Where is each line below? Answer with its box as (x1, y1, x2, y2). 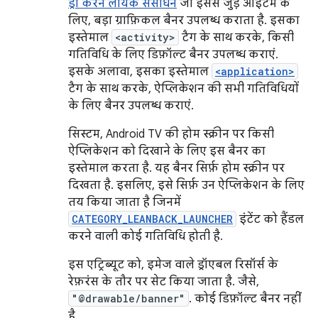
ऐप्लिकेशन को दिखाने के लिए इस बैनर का (68, 144, 265, 158)
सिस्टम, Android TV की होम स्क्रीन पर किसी (68, 127, 274, 141)
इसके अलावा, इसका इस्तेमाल (68, 65, 212, 79)
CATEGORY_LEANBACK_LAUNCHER (72, 212, 233, 226)
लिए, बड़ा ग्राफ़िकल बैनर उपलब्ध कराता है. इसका (68, 13, 300, 28)
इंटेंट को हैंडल (236, 212, 304, 226)
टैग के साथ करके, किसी (179, 31, 294, 45)
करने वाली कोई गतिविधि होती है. (68, 229, 223, 243)
